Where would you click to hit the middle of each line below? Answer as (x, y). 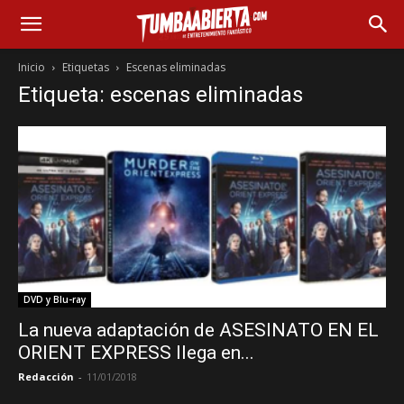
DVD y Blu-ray (55, 300)
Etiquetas (86, 67)
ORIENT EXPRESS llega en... (136, 353)
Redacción (46, 377)
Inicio (32, 67)
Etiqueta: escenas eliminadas (161, 95)
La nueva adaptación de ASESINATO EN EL (198, 331)
